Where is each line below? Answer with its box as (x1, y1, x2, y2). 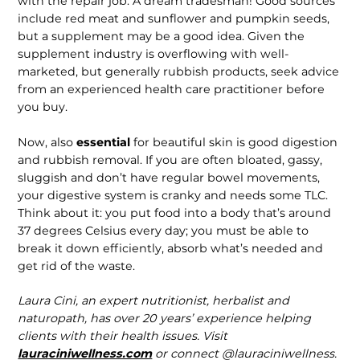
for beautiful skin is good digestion (133, 134, 338, 149)
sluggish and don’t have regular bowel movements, (18, 170, 321, 185)
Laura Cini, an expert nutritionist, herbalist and (18, 293, 290, 309)
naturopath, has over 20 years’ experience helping (18, 311, 312, 326)
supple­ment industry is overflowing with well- (18, 47, 290, 62)
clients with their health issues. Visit (18, 329, 228, 344)
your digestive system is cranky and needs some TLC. (18, 187, 329, 202)
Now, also (18, 134, 77, 149)
